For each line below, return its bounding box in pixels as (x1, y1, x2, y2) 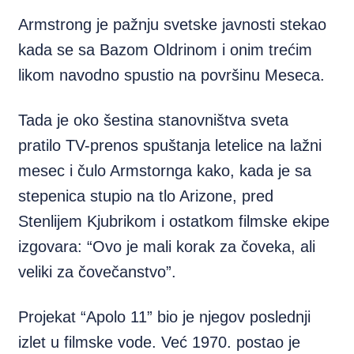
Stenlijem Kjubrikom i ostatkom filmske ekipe (18, 213, 330, 230)
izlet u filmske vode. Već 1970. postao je (18, 333, 301, 351)
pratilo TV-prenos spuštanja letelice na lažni (18, 137, 322, 154)
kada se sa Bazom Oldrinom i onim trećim (18, 41, 313, 58)
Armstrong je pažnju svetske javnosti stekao (18, 16, 327, 33)
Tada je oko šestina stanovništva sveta (18, 111, 289, 129)
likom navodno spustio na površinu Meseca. (18, 66, 326, 84)
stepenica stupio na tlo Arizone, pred (18, 187, 274, 205)
